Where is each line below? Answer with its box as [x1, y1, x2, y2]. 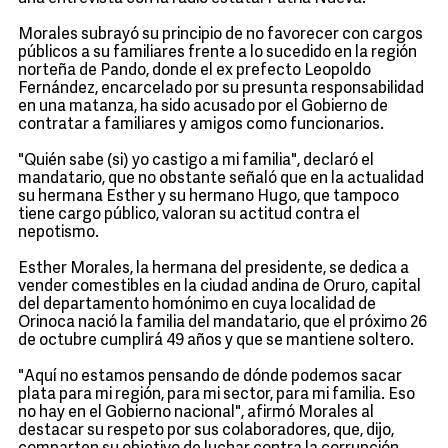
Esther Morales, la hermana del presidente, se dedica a [18, 261, 409, 277]
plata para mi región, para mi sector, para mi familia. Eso [18, 387, 415, 403]
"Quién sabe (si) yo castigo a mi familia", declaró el [18, 153, 374, 169]
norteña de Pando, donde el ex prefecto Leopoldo [18, 63, 371, 79]
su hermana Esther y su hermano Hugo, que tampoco [18, 189, 399, 205]
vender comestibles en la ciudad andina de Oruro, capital [18, 279, 421, 295]
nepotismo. [18, 225, 99, 241]
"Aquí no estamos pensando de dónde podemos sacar [18, 369, 402, 385]
